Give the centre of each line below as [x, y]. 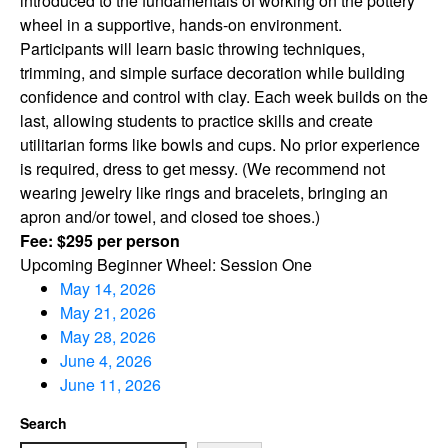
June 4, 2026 [106, 361]
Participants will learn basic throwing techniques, [192, 49]
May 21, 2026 [108, 313]
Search [43, 423]
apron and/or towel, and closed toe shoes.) [170, 217]
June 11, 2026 [110, 385]
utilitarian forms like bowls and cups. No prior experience [220, 145]
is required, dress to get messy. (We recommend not [202, 169]
